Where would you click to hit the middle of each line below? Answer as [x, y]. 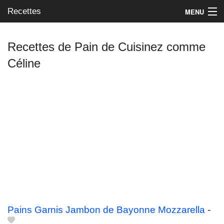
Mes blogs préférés [42, 64]
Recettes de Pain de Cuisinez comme [106, 47]
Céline [24, 63]
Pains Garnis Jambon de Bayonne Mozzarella [106, 210]
